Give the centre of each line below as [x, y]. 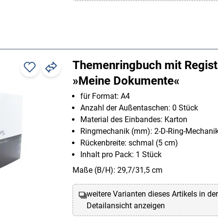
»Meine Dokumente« [126, 81]
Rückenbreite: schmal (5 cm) [129, 143]
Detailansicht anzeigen [126, 206]
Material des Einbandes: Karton [134, 120]
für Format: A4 [105, 96]
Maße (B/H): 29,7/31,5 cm [118, 170]
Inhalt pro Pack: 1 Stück [121, 155]
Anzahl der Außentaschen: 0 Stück [139, 108]
